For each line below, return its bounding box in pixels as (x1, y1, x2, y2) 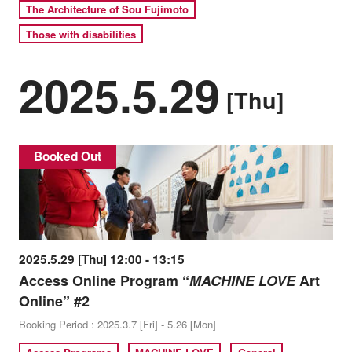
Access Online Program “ (18, 270, 189, 291)
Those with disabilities (26, 26, 137, 42)
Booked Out (34, 148, 101, 166)
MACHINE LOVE (189, 270, 295, 291)
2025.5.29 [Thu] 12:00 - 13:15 (18, 251, 185, 269)
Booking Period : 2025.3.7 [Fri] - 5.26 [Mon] (18, 317, 216, 332)
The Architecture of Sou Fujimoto (26, 2, 189, 17)
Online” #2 (18, 291, 90, 312)
